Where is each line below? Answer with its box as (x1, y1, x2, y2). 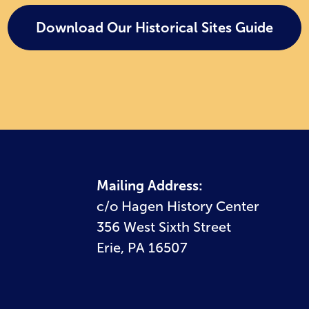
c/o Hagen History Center (96, 198, 259, 214)
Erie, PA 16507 (96, 239, 188, 255)
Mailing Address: (96, 177, 203, 193)
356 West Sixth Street (96, 219, 231, 235)
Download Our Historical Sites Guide (36, 20, 273, 35)
